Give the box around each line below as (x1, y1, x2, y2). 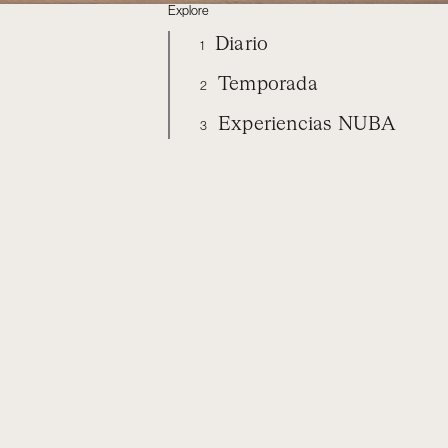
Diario (209, 35, 269, 54)
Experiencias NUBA (212, 115, 396, 134)
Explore (167, 4, 209, 17)
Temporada (212, 75, 318, 94)
